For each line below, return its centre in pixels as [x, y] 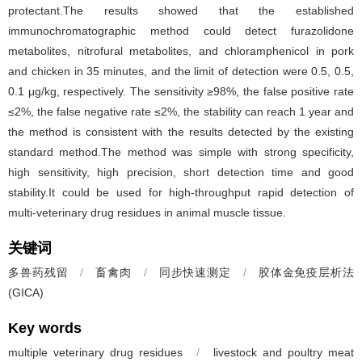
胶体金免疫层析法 [306, 272]
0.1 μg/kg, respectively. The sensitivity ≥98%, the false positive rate [181, 91]
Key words [45, 328]
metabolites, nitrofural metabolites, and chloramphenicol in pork [181, 51]
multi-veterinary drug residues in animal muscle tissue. [147, 213]
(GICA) [26, 293]
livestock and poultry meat [284, 352]
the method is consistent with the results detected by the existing [181, 132]
